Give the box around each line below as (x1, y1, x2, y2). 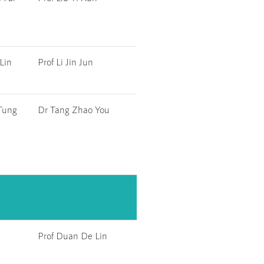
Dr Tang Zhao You (38, 104, 110, 115)
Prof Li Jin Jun (38, 56, 93, 67)
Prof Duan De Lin (38, 230, 107, 241)
